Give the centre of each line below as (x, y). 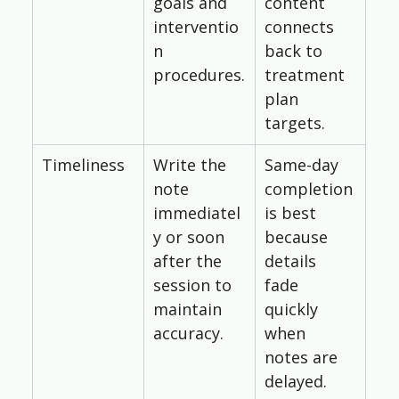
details (292, 261)
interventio (195, 27)
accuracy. (188, 334)
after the (189, 261)
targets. (294, 123)
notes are (303, 358)
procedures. (199, 75)
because (298, 237)
